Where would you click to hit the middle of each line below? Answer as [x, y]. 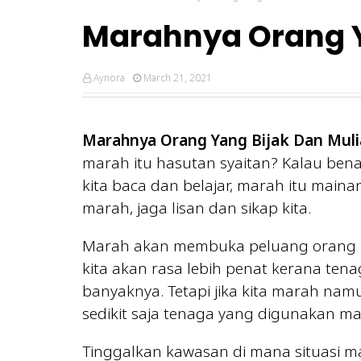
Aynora [109, 77]
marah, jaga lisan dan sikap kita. [197, 207]
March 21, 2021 [178, 77]
